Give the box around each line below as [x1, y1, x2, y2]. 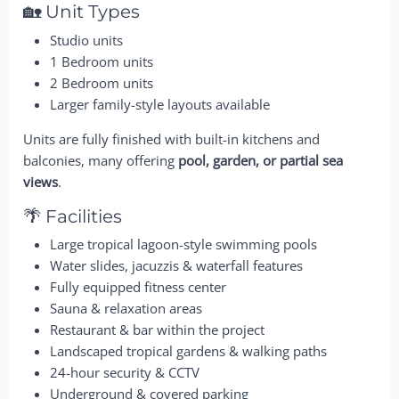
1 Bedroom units [50, 52, 154, 70]
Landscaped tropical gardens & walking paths [50, 342, 328, 360]
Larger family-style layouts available [50, 94, 271, 113]
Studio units [50, 30, 124, 49]
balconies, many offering [23, 151, 179, 169]
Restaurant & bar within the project [50, 321, 265, 338]
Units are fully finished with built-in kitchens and [23, 129, 321, 148]
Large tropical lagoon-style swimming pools [50, 235, 318, 253]
